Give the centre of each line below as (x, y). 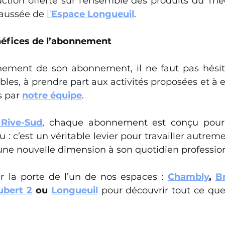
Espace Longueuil (93, 14)
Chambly (188, 177)
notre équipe (52, 95)
